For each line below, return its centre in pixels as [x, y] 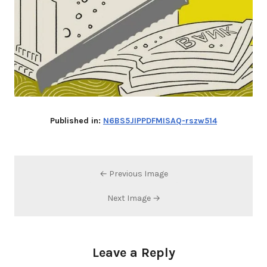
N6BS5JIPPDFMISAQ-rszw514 [160, 121]
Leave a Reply [133, 253]
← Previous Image [133, 174]
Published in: [77, 121]
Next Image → [133, 198]
